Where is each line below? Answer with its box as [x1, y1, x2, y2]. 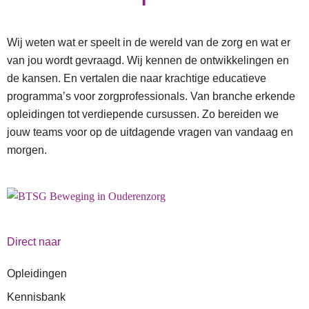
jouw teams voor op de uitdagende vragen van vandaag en [7, 126, 293, 138]
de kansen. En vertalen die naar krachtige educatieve [7, 72, 266, 84]
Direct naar [7, 236, 61, 248]
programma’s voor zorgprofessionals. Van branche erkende [7, 90, 295, 102]
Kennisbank [7, 291, 66, 303]
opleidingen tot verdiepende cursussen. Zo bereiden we [7, 108, 279, 120]
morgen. [7, 143, 47, 156]
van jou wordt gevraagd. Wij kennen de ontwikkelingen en [7, 54, 289, 66]
